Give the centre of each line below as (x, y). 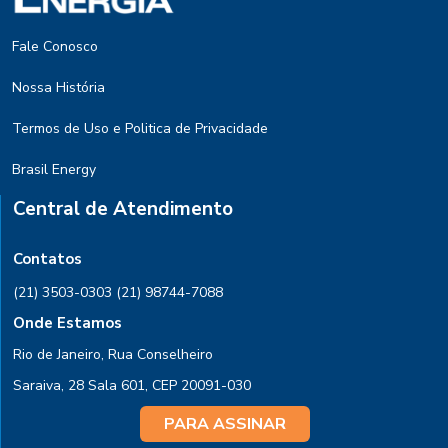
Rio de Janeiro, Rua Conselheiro (113, 355)
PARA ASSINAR (224, 424)
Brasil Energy (54, 170)
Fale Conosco (55, 47)
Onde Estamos (67, 323)
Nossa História (58, 88)
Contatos (47, 259)
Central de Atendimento (123, 209)
